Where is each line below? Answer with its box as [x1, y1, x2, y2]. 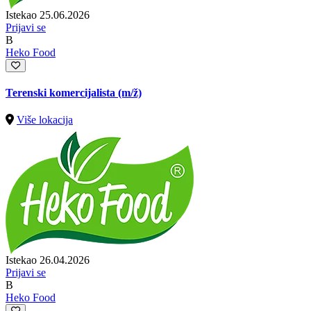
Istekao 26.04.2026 [6, 254, 90, 267]
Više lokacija [17, 114, 73, 126]
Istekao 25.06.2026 [6, 8, 90, 21]
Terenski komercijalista [6, 87, 118, 99]
